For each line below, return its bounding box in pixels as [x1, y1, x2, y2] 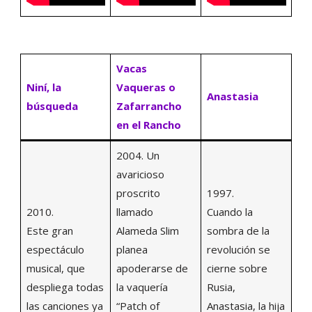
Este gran [26, 223, 73, 237]
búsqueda [26, 98, 78, 113]
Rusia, [206, 279, 235, 294]
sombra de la [206, 223, 270, 237]
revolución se [206, 242, 270, 256]
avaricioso [116, 166, 164, 181]
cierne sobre [206, 260, 267, 275]
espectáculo [26, 242, 84, 256]
